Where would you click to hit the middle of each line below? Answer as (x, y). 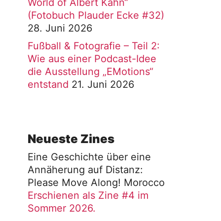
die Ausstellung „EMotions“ (91, 72)
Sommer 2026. (62, 208)
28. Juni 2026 (60, 28)
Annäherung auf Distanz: (85, 170)
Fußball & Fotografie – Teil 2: (94, 46)
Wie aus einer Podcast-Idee (92, 59)
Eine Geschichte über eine (89, 157)
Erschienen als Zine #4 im (88, 195)
